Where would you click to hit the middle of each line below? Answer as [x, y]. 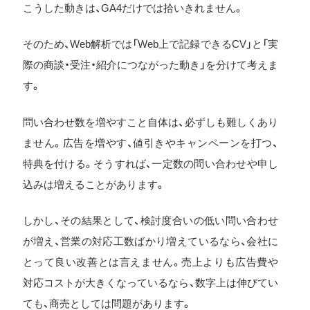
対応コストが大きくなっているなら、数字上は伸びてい [150, 283]
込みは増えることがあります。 [94, 184]
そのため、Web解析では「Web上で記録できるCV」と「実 [150, 44]
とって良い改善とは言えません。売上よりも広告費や [150, 262]
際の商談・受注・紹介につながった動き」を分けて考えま [150, 65]
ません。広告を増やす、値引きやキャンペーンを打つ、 [150, 143]
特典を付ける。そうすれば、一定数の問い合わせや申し [150, 163]
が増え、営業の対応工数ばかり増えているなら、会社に [150, 241]
